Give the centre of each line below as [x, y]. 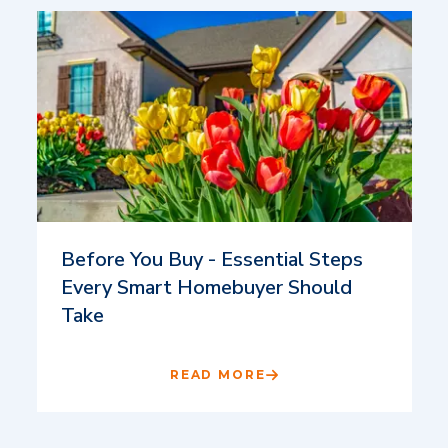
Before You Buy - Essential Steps [211, 259]
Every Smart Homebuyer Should [206, 287]
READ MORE [218, 374]
